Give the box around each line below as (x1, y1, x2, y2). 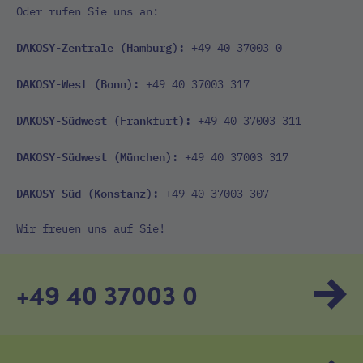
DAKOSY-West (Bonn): (16, 74, 139, 92)
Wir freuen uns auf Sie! (16, 221, 165, 237)
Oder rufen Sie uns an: (16, 4, 159, 19)
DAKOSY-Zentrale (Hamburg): (16, 37, 185, 56)
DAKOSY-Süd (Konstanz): (16, 183, 159, 202)
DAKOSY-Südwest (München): (16, 147, 178, 165)
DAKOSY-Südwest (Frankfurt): (16, 110, 191, 129)
